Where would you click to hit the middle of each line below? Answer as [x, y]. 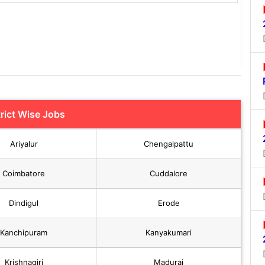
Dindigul [24, 203]
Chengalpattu [169, 144]
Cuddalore [169, 174]
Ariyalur [24, 144]
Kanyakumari [169, 233]
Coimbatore [24, 174]
